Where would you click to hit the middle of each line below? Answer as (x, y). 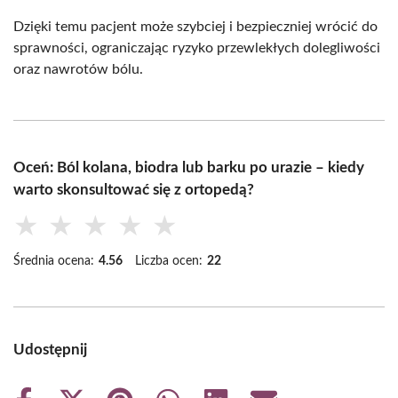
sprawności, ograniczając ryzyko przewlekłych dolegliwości (197, 48)
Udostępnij (50, 349)
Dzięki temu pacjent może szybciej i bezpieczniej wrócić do (195, 26)
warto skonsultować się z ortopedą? (134, 189)
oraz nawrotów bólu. (78, 69)
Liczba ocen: (169, 261)
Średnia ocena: (54, 261)
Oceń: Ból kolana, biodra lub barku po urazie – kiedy (189, 167)
